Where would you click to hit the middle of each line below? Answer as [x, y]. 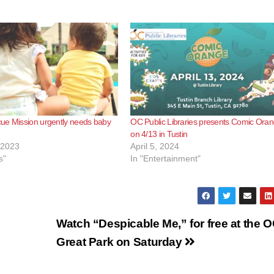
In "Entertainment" [166, 158]
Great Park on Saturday [121, 242]
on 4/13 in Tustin [159, 134]
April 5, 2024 [155, 146]
